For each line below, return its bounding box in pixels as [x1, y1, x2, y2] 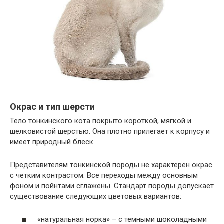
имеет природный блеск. [10, 137, 95, 146]
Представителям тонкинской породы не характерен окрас [10, 160, 212, 169]
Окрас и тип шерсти [10, 101, 95, 112]
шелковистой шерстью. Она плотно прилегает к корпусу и [10, 126, 210, 136]
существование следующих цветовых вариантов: [10, 191, 181, 201]
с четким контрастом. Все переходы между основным [10, 170, 198, 180]
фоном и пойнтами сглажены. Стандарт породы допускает [10, 181, 214, 190]
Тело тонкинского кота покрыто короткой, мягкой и [10, 116, 191, 125]
